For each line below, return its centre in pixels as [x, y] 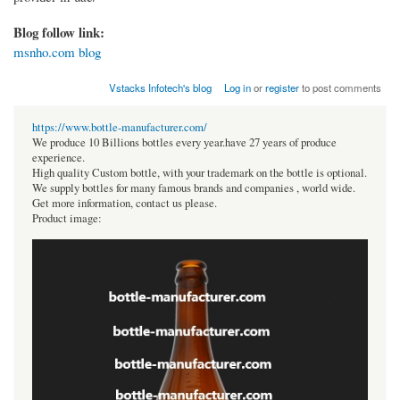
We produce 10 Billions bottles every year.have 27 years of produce [184, 143]
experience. [58, 158]
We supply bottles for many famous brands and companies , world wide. [194, 188]
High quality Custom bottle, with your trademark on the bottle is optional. [200, 173]
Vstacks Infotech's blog [160, 88]
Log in [238, 88]
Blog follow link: [61, 33]
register [283, 88]
